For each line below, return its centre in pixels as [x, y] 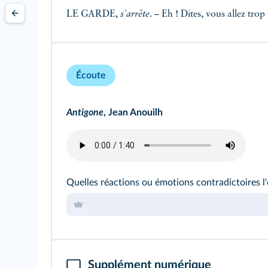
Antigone [85, 113]
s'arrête [135, 15]
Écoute [91, 76]
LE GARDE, [93, 15]
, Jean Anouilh [133, 113]
